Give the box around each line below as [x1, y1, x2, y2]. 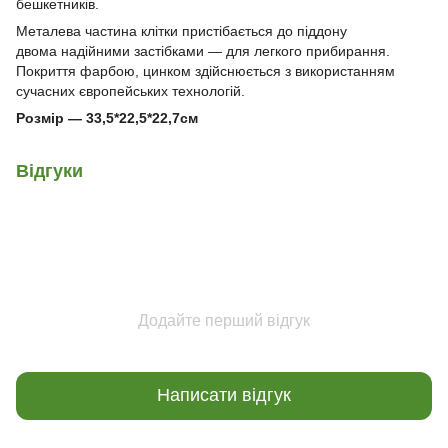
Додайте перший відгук [138, 311, 310, 329]
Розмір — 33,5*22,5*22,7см [16, 109, 198, 126]
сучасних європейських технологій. [16, 82, 245, 99]
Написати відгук [157, 385, 291, 406]
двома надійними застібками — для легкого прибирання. [16, 42, 390, 59]
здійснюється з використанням [195, 62, 395, 79]
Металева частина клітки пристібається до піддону [16, 22, 347, 39]
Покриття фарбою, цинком [16, 62, 191, 79]
